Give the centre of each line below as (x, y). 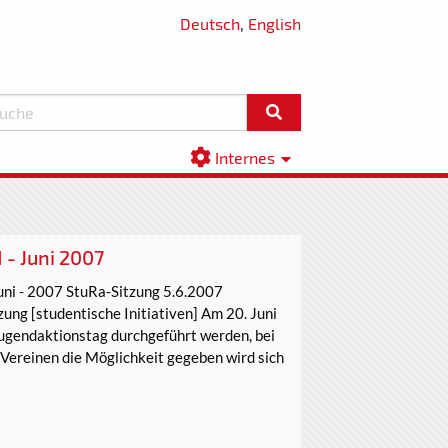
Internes (245, 157)
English (274, 23)
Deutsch (210, 23)
